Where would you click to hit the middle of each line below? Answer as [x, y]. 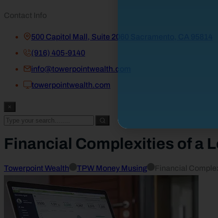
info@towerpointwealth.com [81, 69]
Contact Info [25, 15]
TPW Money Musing [112, 168]
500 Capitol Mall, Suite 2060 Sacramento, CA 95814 [122, 37]
